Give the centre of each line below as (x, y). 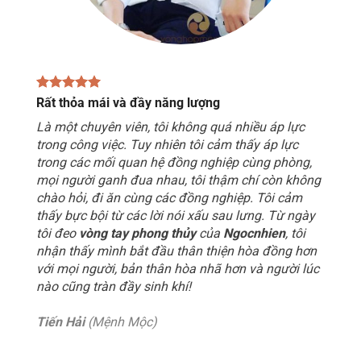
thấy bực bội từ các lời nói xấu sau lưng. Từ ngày (176, 215)
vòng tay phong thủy (137, 233)
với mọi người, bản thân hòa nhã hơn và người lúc (178, 268)
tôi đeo (58, 233)
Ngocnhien (254, 233)
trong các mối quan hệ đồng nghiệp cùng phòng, (174, 162)
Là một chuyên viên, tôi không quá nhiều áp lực (170, 127)
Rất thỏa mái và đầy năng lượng (128, 102)
